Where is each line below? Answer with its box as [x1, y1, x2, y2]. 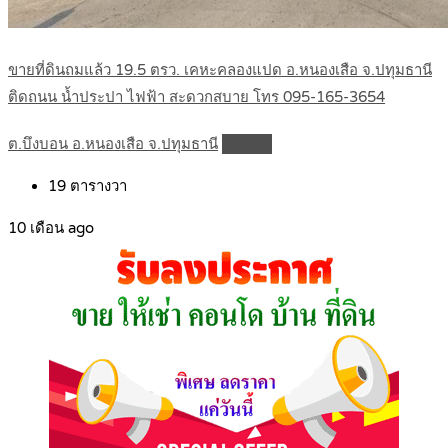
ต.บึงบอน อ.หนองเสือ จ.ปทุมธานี [8, 135, 218, 153]
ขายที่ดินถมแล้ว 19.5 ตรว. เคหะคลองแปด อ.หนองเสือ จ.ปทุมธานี [8, 61, 432, 80]
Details [223, 135, 271, 153]
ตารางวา [66, 177, 127, 195]
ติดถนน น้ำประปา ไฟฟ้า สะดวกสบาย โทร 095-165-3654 [8, 88, 385, 107]
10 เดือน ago [8, 219, 94, 237]
